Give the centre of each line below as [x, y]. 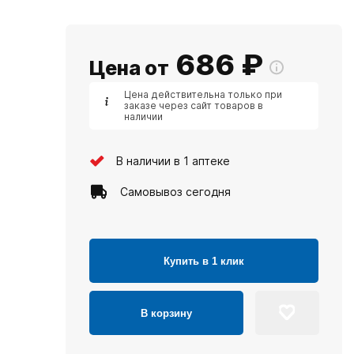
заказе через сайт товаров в [194, 105]
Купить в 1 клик [204, 261]
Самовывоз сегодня [175, 191]
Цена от [129, 68]
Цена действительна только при [203, 94]
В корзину [166, 313]
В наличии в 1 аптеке [173, 160]
